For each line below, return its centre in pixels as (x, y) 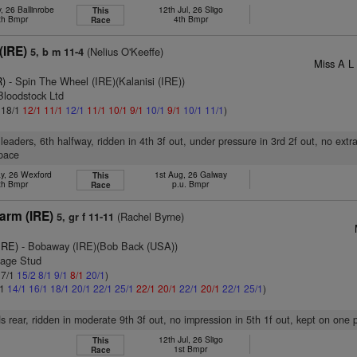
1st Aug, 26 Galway (190, 174)
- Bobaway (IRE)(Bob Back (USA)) (98, 246)
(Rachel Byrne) (149, 216)
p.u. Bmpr (191, 184)
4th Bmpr (190, 19)
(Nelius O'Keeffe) (124, 51)
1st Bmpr (191, 349)
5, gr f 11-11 (86, 217)
